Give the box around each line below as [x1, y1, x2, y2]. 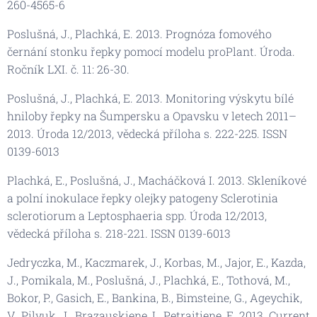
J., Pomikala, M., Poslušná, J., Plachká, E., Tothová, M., [7, 272, 290, 287]
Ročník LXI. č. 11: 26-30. [7, 61, 129, 76]
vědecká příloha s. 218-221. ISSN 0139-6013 [7, 225, 231, 241]
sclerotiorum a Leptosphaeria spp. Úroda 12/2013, [7, 207, 267, 223]
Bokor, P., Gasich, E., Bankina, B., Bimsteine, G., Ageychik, [7, 289, 302, 305]
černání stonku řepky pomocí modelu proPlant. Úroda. [7, 43, 295, 59]
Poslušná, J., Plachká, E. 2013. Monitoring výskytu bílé [7, 90, 294, 105]
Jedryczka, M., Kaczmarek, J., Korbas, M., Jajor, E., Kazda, [7, 254, 306, 270]
